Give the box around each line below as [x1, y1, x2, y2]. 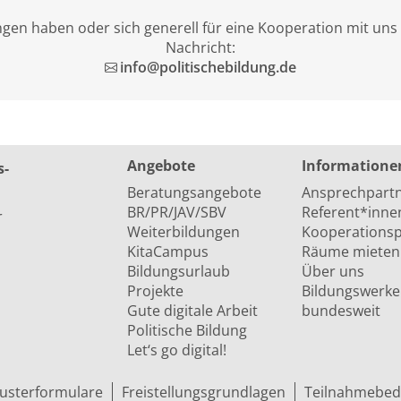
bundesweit [301, 301, 380, 320]
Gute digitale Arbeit [126, 301, 258, 320]
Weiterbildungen [126, 222, 240, 242]
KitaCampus [126, 242, 209, 261]
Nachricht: [166, 38, 235, 57]
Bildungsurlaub [126, 261, 230, 281]
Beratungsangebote [126, 183, 261, 202]
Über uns [301, 261, 364, 281]
